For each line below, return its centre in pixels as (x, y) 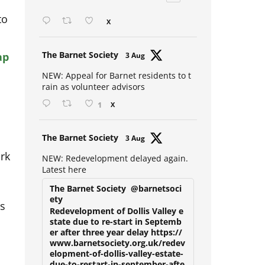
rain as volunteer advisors (93, 95)
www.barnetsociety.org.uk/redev (117, 251)
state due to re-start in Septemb (115, 230)
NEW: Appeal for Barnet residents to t (116, 83)
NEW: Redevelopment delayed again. (115, 166)
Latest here (64, 177)
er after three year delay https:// (116, 240)
